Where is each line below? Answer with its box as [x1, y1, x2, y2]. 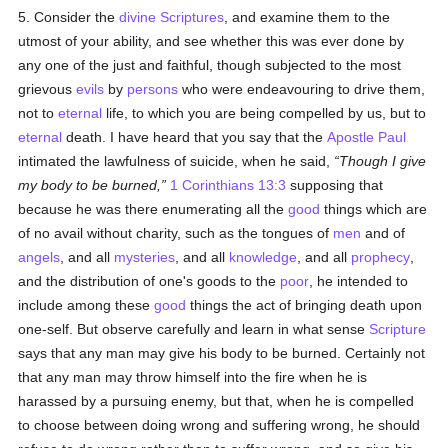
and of [361, 225, 406, 241]
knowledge [229, 249, 298, 265]
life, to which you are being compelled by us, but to [102, 105, 427, 121]
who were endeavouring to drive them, [178, 81, 426, 97]
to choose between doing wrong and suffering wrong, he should [18, 417, 421, 433]
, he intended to [309, 273, 409, 289]
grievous [18, 81, 77, 97]
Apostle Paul [327, 129, 407, 145]
